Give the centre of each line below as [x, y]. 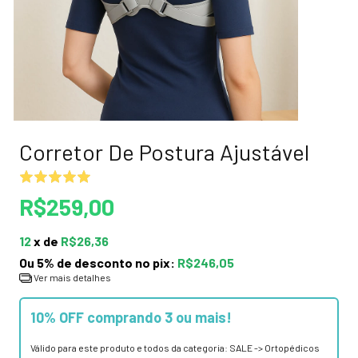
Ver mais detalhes [71, 277]
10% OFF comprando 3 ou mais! [131, 317]
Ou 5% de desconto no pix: [98, 263]
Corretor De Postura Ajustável [164, 152]
